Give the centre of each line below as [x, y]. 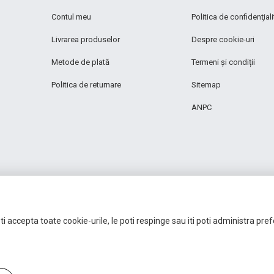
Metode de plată [80, 62]
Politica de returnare [86, 85]
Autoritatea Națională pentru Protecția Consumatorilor [137, 242]
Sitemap [206, 85]
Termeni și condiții [224, 62]
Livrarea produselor [85, 39]
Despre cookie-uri [223, 39]
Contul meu [71, 17]
